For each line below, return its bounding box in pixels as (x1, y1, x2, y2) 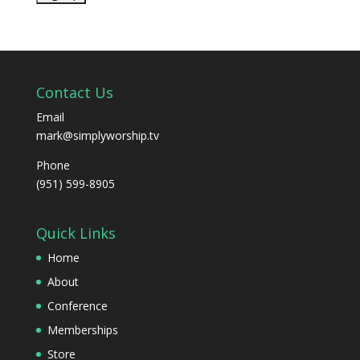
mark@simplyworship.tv (35, 127, 159, 143)
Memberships (47, 321, 118, 337)
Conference (47, 297, 108, 313)
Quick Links (35, 223, 116, 243)
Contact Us (35, 82, 113, 102)
